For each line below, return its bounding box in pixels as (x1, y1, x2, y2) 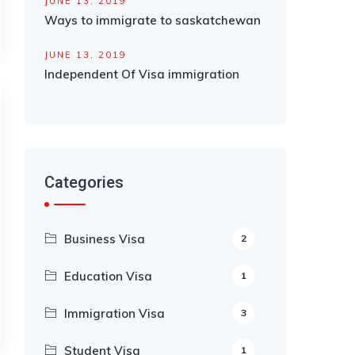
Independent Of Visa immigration (44, 67, 239, 82)
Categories (44, 173, 124, 192)
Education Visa (64, 269, 152, 284)
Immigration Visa (64, 306, 165, 321)
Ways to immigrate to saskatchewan (44, 13, 261, 28)
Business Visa (64, 231, 145, 246)
